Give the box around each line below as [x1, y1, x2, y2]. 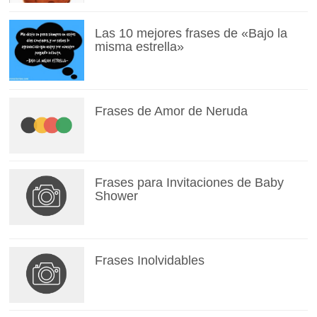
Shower [94, 189, 138, 204]
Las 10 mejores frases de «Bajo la [94, 26, 287, 41]
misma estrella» [94, 40, 184, 54]
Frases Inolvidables [94, 253, 204, 268]
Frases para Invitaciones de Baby [94, 175, 284, 190]
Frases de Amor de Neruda [94, 104, 248, 119]
